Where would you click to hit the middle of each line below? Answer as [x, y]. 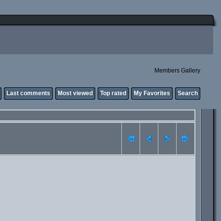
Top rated [113, 93]
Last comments [28, 93]
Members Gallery [177, 71]
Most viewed [75, 93]
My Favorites [152, 93]
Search [188, 93]
